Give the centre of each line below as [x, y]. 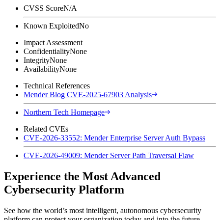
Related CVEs [46, 129]
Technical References [57, 85]
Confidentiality [47, 51]
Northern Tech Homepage [64, 112]
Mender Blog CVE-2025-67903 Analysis [88, 94]
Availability [41, 69]
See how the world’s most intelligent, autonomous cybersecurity [103, 210]
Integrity [37, 60]
